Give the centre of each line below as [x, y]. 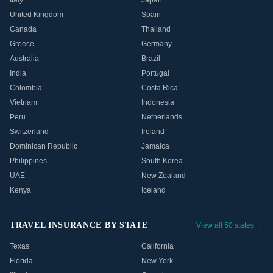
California [158, 246]
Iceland [154, 190]
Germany [157, 44]
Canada [23, 29]
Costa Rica [160, 88]
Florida [21, 261]
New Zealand [164, 175]
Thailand [156, 29]
